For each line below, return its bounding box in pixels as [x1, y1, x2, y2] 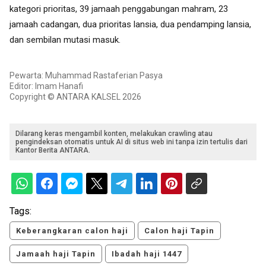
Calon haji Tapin [144, 226, 214, 236]
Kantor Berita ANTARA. [15, 146, 90, 155]
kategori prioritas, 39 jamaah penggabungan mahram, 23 [9, 3, 228, 14]
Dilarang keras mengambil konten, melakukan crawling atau [15, 129, 213, 138]
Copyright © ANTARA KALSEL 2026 [9, 92, 141, 102]
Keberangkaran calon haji [16, 226, 128, 236]
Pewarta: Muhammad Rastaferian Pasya [9, 71, 163, 81]
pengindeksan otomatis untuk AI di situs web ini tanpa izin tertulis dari [15, 138, 248, 147]
